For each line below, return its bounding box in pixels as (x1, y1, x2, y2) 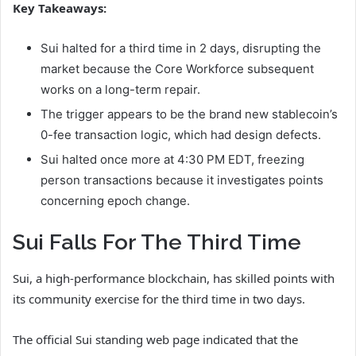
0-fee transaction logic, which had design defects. (41, 127, 321, 143)
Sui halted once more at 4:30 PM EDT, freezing (41, 152, 304, 168)
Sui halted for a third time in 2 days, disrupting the (41, 41, 321, 56)
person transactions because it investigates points (41, 172, 323, 188)
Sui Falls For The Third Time (13, 230, 301, 255)
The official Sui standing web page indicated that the (13, 331, 298, 347)
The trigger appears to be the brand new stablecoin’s (41, 106, 338, 122)
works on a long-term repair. (41, 82, 200, 98)
